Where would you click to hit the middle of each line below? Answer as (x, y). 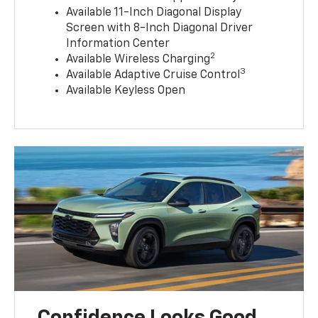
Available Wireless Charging (138, 60)
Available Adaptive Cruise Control (153, 76)
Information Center (118, 44)
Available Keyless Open (126, 91)
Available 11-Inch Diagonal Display (154, 13)
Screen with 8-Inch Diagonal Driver (160, 29)
